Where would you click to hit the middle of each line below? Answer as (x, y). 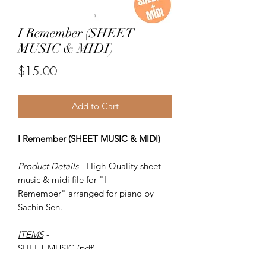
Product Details (48, 166)
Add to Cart (95, 106)
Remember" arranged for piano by (86, 193)
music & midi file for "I (62, 179)
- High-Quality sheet (121, 166)
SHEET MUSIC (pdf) (58, 248)
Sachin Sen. (40, 207)
